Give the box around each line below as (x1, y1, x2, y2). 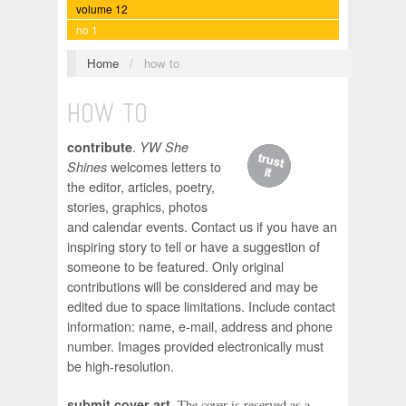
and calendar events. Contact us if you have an (67, 217, 337, 237)
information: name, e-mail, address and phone (67, 316, 333, 336)
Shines (67, 158, 107, 177)
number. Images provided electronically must (67, 336, 324, 356)
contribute (67, 138, 132, 157)
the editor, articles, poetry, (67, 177, 215, 197)
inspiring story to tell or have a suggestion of (67, 237, 320, 256)
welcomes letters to (107, 157, 221, 177)
